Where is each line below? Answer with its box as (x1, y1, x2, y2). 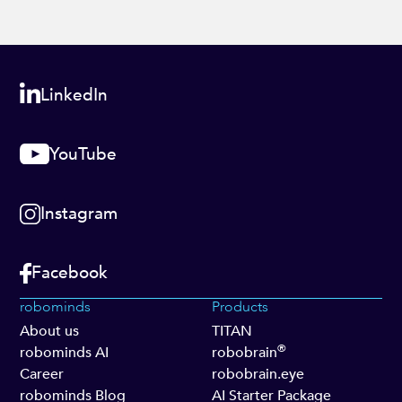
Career (20, 363, 65, 384)
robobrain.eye (212, 363, 304, 384)
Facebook (31, 261, 108, 285)
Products (212, 296, 268, 317)
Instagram (40, 202, 118, 226)
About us (20, 320, 80, 341)
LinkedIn (40, 83, 109, 108)
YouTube (49, 142, 118, 166)
